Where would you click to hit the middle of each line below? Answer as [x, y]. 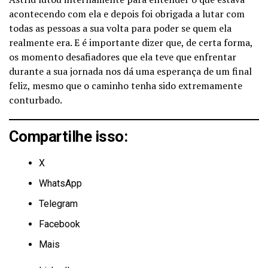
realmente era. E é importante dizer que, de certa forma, [131, 42]
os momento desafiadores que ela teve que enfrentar [123, 57]
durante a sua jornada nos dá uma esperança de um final [130, 71]
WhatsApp [60, 183]
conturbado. [36, 100]
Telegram [58, 203]
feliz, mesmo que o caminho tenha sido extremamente [126, 85]
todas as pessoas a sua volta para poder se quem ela [120, 28]
